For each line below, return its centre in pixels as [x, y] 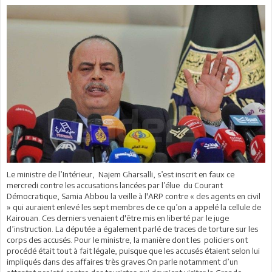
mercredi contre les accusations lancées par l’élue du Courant [115, 185]
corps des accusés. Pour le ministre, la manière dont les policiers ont [127, 240]
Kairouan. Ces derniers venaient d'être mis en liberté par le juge [118, 218]
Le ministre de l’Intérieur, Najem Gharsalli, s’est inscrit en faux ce [121, 174]
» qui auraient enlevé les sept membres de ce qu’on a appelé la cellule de [134, 207]
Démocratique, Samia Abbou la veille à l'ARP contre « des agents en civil [134, 196]
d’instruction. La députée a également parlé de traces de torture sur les [132, 229]
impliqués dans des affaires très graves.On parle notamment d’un [122, 261]
